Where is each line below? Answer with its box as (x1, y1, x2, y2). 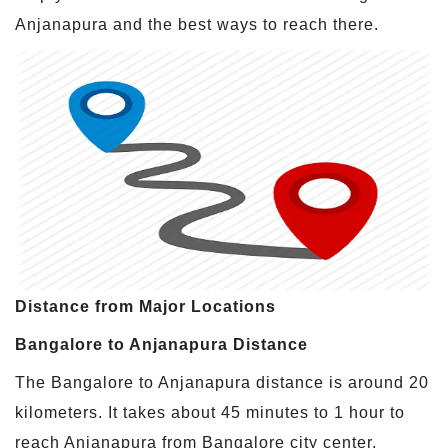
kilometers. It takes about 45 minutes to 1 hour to (15, 403, 405, 421)
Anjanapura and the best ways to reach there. (15, 16, 379, 33)
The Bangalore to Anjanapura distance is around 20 (15, 373, 429, 391)
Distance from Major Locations (15, 297, 276, 315)
